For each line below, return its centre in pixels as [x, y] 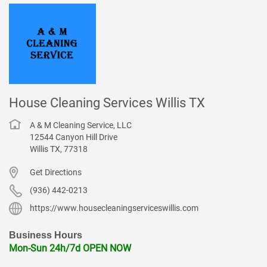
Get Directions [56, 171]
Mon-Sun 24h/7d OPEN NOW [70, 247]
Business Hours [46, 234]
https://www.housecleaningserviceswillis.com [114, 207]
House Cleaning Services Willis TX [107, 101]
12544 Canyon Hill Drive [74, 136]
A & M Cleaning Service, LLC [81, 124]
